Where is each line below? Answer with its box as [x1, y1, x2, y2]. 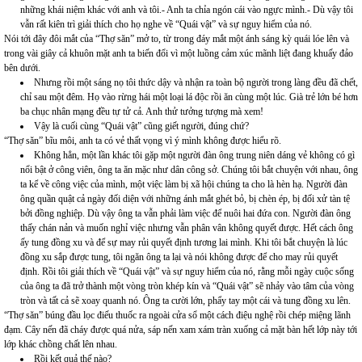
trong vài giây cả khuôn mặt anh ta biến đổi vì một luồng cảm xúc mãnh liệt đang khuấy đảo [4, 48, 353, 60]
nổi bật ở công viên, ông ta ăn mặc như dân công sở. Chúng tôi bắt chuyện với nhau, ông [20, 164, 358, 176]
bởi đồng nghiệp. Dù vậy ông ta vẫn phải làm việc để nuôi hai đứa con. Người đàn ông [20, 208, 351, 220]
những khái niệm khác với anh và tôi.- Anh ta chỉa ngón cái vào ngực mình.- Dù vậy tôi [20, 4, 353, 16]
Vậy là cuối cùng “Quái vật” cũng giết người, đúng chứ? [34, 120, 249, 133]
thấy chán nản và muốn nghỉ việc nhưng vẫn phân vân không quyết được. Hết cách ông [20, 222, 353, 234]
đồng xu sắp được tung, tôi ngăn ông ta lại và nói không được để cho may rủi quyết [20, 251, 338, 263]
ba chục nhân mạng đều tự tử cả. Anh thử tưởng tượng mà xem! [20, 106, 263, 118]
